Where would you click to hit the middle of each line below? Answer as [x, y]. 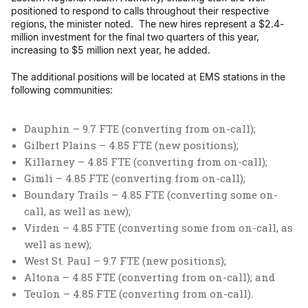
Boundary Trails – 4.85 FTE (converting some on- [151, 195]
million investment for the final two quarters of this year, [135, 37]
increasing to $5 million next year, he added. [111, 50]
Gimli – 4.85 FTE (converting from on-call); [135, 178]
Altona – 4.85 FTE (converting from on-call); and [150, 277]
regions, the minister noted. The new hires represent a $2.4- [147, 24]
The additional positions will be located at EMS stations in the [148, 77]
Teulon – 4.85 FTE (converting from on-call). [139, 294]
